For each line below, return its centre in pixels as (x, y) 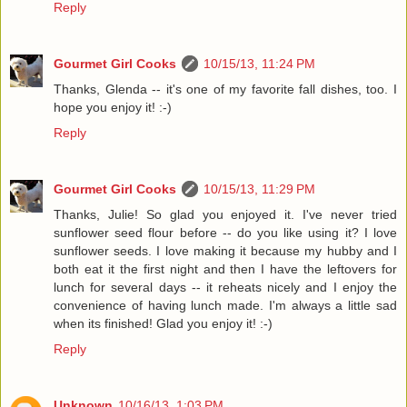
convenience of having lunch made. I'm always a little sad (225, 305)
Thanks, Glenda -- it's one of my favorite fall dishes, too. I (225, 89)
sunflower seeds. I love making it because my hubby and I (225, 250)
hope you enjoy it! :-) (113, 107)
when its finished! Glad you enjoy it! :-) (163, 323)
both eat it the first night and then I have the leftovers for (225, 268)
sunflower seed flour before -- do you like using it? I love (225, 232)
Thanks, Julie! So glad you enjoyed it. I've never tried (225, 214)
